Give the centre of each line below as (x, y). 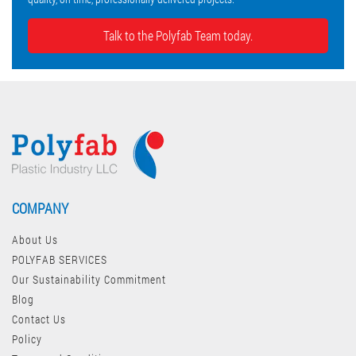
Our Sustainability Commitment (89, 280)
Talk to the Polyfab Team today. (178, 36)
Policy (27, 339)
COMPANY (40, 209)
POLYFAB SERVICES (60, 260)
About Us (35, 240)
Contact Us (39, 319)
